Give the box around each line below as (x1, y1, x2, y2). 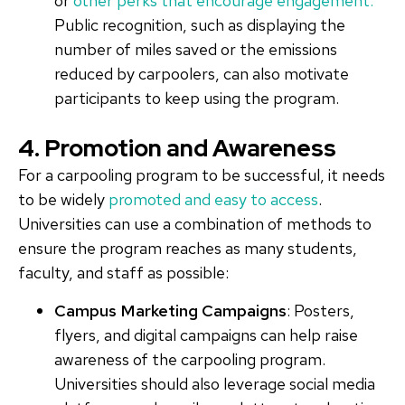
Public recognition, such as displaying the (54, 14, 345, 36)
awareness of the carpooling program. (54, 348, 325, 370)
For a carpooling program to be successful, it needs (18, 165, 385, 186)
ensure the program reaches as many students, (18, 238, 357, 259)
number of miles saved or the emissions (54, 39, 337, 61)
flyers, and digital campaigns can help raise (54, 324, 358, 345)
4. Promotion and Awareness (18, 133, 336, 165)
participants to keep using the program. (54, 88, 339, 109)
